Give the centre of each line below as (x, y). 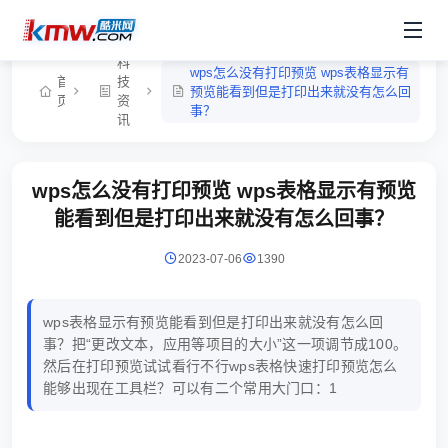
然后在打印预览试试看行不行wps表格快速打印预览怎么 (220, 366)
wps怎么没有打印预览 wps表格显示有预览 (224, 191)
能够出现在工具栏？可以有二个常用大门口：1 (190, 388)
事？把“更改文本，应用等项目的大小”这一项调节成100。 (225, 344)
